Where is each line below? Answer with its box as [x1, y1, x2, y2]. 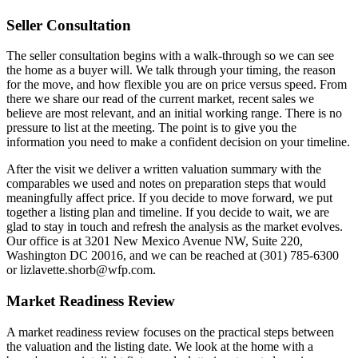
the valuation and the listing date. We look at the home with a [6, 339, 313, 353]
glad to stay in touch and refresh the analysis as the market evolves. [6, 220, 343, 234]
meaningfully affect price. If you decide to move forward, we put [6, 191, 332, 205]
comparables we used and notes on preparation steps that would [6, 177, 326, 191]
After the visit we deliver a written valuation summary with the [6, 162, 321, 177]
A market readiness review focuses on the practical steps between [6, 324, 334, 339]
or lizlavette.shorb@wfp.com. [6, 263, 156, 277]
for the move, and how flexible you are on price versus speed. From [6, 78, 347, 92]
